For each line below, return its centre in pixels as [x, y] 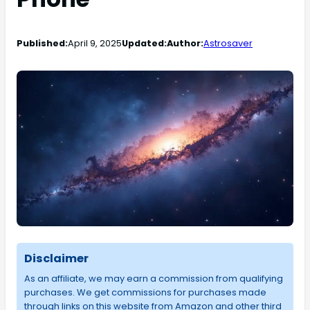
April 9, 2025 [95, 44]
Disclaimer [56, 259]
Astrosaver [228, 44]
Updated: [144, 44]
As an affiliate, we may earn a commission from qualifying [153, 279]
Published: [42, 44]
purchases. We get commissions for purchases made [145, 293]
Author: [185, 44]
